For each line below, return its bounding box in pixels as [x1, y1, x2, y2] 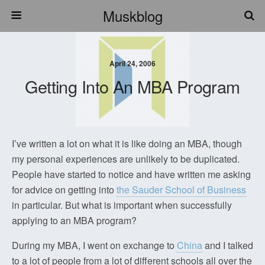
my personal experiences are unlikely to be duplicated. [12, 152, 240, 166]
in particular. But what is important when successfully [12, 198, 232, 212]
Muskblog [102, 5, 163, 26]
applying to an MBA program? [12, 214, 137, 227]
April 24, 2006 [109, 58, 156, 69]
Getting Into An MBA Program [25, 74, 240, 98]
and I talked [202, 238, 253, 252]
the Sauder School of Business [117, 183, 246, 196]
